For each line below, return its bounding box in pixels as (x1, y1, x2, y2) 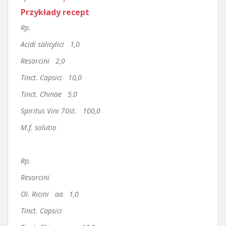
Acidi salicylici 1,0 (21, 39, 80, 49)
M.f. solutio (21, 123, 56, 132)
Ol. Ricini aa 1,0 (21, 189, 79, 199)
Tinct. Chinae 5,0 (21, 89, 77, 99)
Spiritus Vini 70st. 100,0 (21, 106, 100, 116)
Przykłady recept (21, 7, 89, 18)
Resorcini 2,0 (21, 56, 65, 66)
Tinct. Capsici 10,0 (21, 73, 82, 82)
